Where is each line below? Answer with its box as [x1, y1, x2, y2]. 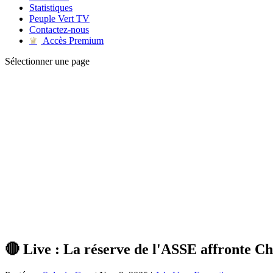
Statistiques [29, 2, 73, 13]
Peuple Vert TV [29, 13, 90, 24]
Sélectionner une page [5, 56, 90, 66]
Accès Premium [41, 35, 104, 46]
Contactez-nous [29, 24, 89, 35]
